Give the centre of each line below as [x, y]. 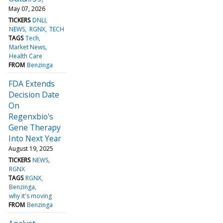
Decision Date [34, 94]
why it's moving [31, 196]
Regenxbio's [31, 116]
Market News [27, 47]
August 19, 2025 [31, 148]
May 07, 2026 [27, 8]
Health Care [26, 56]
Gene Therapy [35, 127]
